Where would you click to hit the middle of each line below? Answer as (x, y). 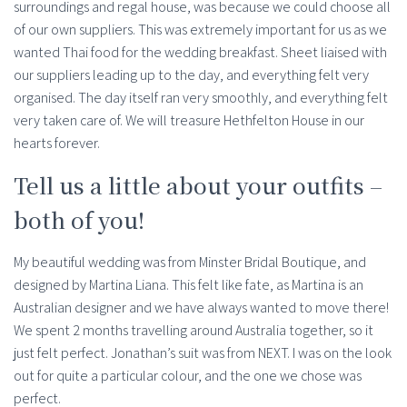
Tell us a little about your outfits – (198, 185)
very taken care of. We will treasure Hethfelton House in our (189, 121)
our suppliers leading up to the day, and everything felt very (191, 75)
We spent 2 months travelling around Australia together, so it (194, 331)
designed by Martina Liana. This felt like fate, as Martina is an (189, 285)
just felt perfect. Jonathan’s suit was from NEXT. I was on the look (203, 353)
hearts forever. (57, 144)
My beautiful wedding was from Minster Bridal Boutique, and (190, 263)
